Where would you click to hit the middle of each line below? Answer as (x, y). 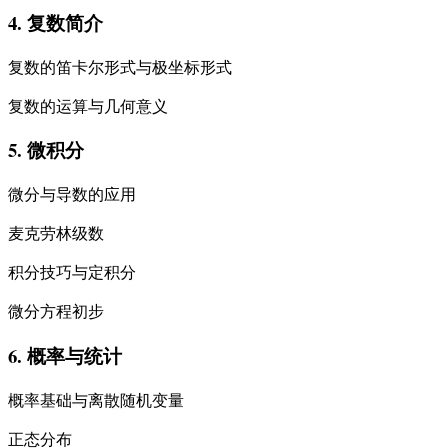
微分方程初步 (56, 311)
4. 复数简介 (55, 22)
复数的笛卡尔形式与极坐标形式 (120, 66)
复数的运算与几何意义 (88, 105)
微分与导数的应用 (72, 194)
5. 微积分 (46, 150)
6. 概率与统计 (65, 355)
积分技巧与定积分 (72, 272)
